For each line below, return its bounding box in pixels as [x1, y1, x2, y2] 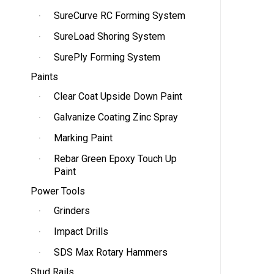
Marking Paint [54, 132, 113, 144]
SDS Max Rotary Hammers [54, 246, 168, 258]
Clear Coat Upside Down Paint [54, 91, 182, 102]
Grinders [54, 205, 90, 217]
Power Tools [31, 185, 85, 197]
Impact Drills [54, 226, 108, 237]
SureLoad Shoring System [54, 31, 165, 42]
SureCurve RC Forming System [54, 10, 185, 21]
